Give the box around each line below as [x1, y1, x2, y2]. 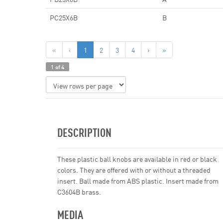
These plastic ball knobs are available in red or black [57, 154, 217, 164]
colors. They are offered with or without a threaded [57, 165, 211, 175]
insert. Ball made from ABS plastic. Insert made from [57, 176, 219, 186]
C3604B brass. [57, 187, 101, 197]
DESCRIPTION [57, 124, 111, 139]
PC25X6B [50, 12, 78, 22]
